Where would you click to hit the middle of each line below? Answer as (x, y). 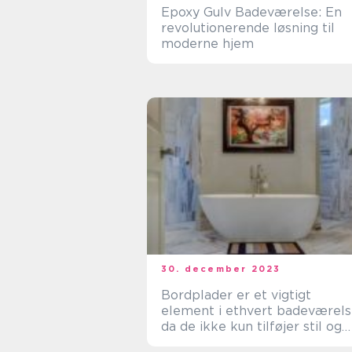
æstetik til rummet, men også (255, 342)
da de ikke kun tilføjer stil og (251, 326)
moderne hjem (207, 44)
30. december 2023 (221, 269)
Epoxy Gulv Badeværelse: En (251, 12)
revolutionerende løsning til (248, 28)
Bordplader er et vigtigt (236, 295)
